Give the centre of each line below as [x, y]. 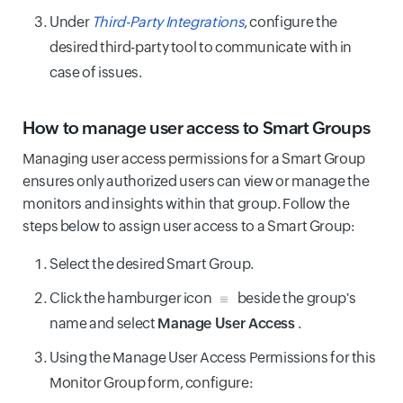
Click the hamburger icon [132, 298]
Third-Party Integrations [168, 22]
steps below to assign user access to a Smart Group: [189, 226]
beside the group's [296, 298]
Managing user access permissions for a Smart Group [194, 158]
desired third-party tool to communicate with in [201, 47]
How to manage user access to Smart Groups [197, 127]
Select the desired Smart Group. [152, 264]
